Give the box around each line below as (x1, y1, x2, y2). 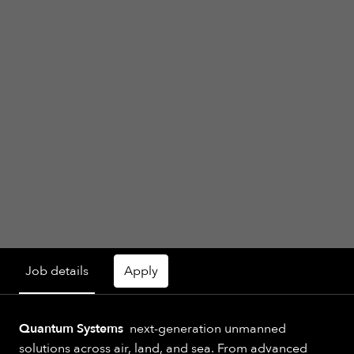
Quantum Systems (19, 320, 123, 338)
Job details (25, 262, 88, 280)
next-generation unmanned (123, 320, 286, 338)
